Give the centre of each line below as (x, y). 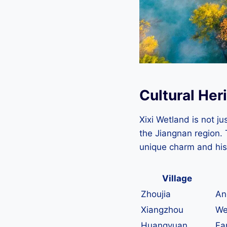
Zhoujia (156, 194)
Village (177, 179)
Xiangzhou (162, 210)
